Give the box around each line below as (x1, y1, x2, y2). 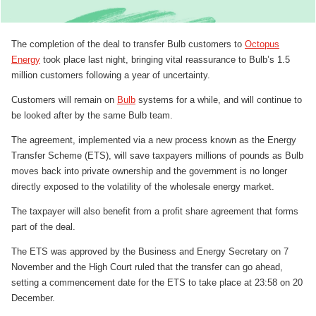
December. (11, 292, 55, 303)
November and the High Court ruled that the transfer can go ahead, (11, 261, 283, 272)
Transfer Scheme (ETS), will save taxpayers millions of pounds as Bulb (11, 150, 303, 161)
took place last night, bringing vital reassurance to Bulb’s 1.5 (40, 54, 290, 65)
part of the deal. (11, 221, 75, 232)
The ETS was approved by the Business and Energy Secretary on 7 (11, 245, 288, 257)
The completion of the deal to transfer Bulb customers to (11, 38, 245, 49)
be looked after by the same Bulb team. (11, 109, 173, 121)
